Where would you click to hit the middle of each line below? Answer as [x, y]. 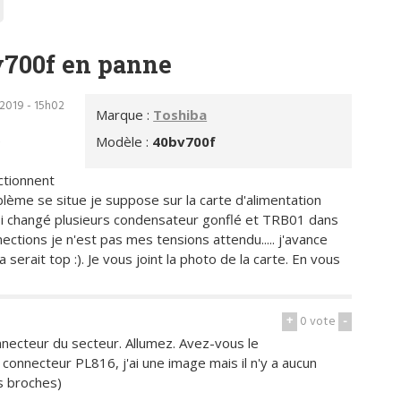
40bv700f [184, 141]
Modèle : [124, 141]
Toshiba [180, 115]
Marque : [125, 115]
